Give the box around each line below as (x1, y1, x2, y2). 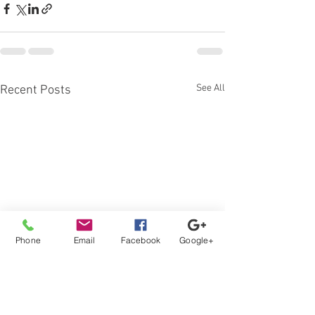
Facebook (120, 234, 161, 245)
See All (196, 82, 225, 94)
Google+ (179, 234, 214, 245)
